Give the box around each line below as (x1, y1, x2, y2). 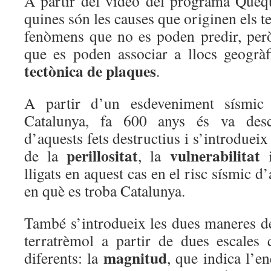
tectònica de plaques (24, 59, 156, 82)
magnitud (103, 246, 167, 269)
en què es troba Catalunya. (24, 180, 185, 201)
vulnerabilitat (169, 144, 260, 167)
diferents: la (24, 247, 103, 268)
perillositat (67, 144, 139, 167)
